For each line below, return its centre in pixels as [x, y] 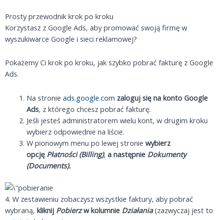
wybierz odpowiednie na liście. [75, 131]
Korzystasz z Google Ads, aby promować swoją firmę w [96, 27]
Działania [137, 210]
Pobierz [69, 210]
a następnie [127, 154]
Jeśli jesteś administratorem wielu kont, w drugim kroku [117, 120]
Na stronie [44, 97]
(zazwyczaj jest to [183, 210]
